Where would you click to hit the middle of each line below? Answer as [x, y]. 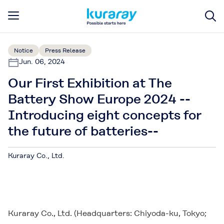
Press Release [65, 50]
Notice [23, 50]
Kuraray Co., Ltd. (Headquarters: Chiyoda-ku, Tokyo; [107, 213]
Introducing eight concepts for [105, 115]
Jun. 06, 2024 [42, 61]
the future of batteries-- [83, 131]
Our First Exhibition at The [90, 83]
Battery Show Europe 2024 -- [99, 99]
